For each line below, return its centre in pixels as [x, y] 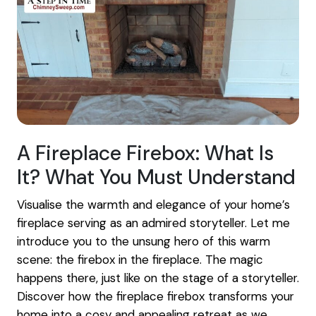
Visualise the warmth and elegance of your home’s [153, 205]
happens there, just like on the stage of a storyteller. [158, 278]
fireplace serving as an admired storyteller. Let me [153, 223]
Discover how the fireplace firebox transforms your [156, 297]
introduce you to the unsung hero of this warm [144, 242]
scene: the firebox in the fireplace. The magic [140, 260]
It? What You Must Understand [156, 178]
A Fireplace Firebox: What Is [145, 154]
